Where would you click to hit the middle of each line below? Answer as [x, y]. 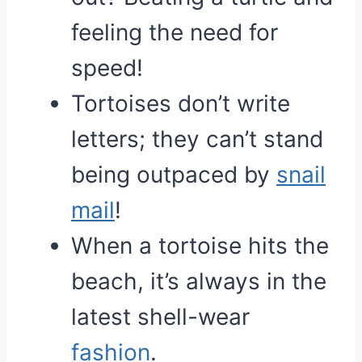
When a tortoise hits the [200, 246]
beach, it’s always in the [199, 281]
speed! [107, 68]
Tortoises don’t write [181, 103]
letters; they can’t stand [197, 139]
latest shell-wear [160, 317]
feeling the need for [175, 32]
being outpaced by [174, 175]
